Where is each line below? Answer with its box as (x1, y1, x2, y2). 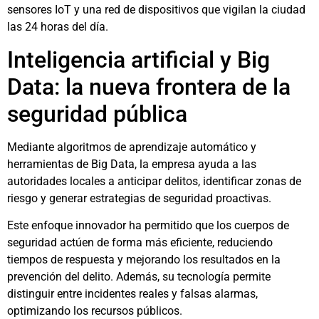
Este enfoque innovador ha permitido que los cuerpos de (7, 219, 289, 233)
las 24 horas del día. (7, 20, 108, 34)
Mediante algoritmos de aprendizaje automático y (7, 140, 256, 154)
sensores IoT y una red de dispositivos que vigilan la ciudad (7, 3, 305, 17)
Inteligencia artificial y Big (7, 46, 270, 73)
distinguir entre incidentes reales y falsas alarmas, (7, 287, 258, 301)
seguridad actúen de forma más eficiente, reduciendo (7, 236, 273, 250)
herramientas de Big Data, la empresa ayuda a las (7, 157, 256, 171)
